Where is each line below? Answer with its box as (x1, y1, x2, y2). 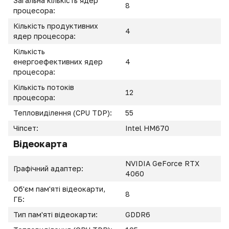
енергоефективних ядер (13, 57, 103, 66)
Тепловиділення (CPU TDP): (13, 108, 114, 117)
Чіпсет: (13, 124, 40, 132)
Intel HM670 (125, 124, 169, 132)
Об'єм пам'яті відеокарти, (13, 185, 105, 193)
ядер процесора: (13, 32, 78, 40)
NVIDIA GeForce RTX (125, 159, 199, 168)
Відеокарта (13, 138, 67, 149)
